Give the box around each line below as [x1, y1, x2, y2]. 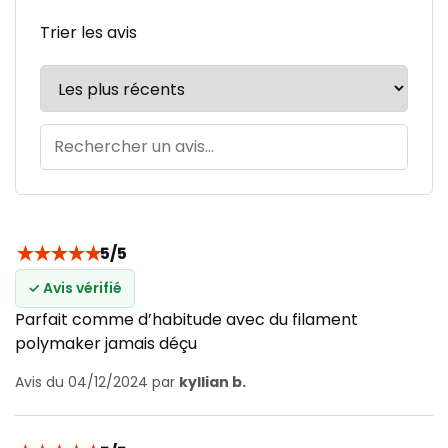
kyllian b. [179, 371, 246, 392]
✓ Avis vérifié [28, 277, 122, 298]
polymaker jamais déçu [15, 331, 197, 355]
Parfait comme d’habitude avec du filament [15, 307, 358, 331]
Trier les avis [40, 20, 137, 44]
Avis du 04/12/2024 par [15, 371, 179, 392]
